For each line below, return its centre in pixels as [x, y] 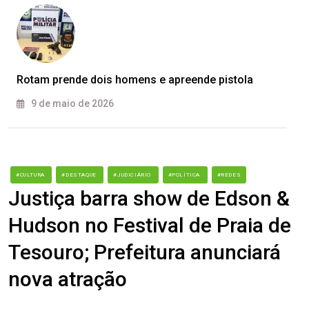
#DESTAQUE [80, 175]
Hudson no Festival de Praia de [150, 226]
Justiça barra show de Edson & [149, 199]
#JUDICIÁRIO [133, 175]
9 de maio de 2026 [71, 104]
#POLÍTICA [185, 175]
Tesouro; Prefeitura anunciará [144, 252]
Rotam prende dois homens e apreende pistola [135, 80]
